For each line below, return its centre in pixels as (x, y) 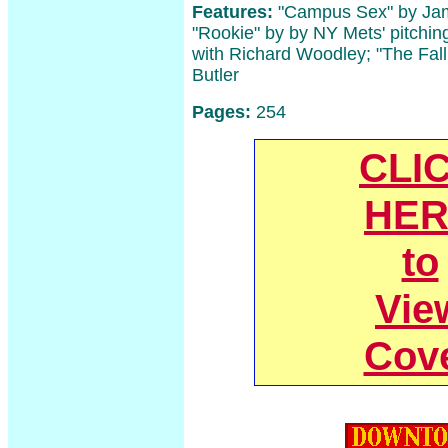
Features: (232, 12)
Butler (215, 75)
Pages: (224, 112)
